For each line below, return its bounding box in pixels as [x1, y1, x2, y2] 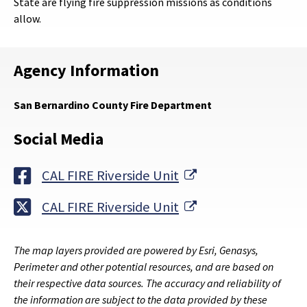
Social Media [14, 128, 103, 150]
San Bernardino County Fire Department [14, 98, 212, 112]
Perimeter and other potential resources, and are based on [14, 260, 273, 274]
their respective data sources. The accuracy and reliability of [14, 276, 281, 291]
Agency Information [14, 60, 159, 82]
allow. [14, 12, 41, 26]
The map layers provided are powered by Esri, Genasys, [14, 243, 258, 258]
